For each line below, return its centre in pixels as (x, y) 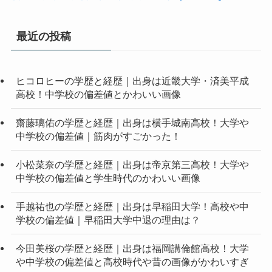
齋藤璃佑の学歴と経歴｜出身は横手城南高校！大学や (132, 122)
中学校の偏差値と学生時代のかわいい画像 (108, 178)
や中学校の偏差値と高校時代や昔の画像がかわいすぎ (132, 262)
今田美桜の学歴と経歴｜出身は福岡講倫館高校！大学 (132, 249)
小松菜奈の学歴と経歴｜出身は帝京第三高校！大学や (132, 165)
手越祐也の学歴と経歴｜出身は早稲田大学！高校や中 (132, 207)
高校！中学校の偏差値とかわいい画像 (98, 94)
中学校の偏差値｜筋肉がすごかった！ (98, 136)
